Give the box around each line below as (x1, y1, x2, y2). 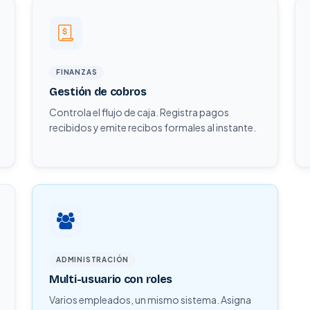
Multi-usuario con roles (49, 273, 173, 286)
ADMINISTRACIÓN (56, 255, 129, 264)
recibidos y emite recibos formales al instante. (49, 121, 256, 134)
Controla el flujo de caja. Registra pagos (49, 106, 229, 118)
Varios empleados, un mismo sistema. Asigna (49, 293, 251, 306)
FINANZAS (56, 68, 98, 76)
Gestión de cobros (49, 85, 147, 98)
